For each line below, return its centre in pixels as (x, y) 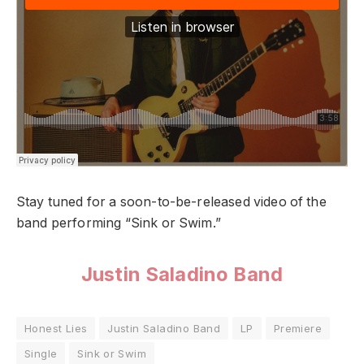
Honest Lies (56, 328)
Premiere (298, 328)
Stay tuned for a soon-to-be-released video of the (171, 201)
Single (41, 353)
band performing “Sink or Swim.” (121, 223)
